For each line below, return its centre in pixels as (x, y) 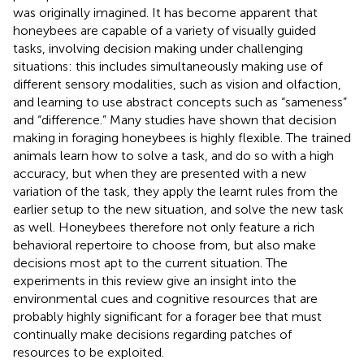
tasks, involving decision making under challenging (158, 48)
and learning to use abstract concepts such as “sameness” (180, 102)
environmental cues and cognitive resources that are (165, 298)
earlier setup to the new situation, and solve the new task (178, 209)
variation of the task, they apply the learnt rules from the (175, 191)
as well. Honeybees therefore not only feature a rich (164, 227)
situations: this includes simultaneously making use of (168, 66)
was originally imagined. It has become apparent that (165, 12)
